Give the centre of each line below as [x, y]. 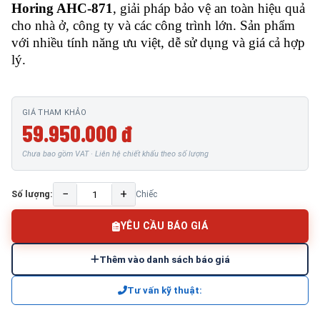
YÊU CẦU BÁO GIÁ [164, 226]
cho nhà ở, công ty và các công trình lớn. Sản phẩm [153, 25]
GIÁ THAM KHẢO [54, 112]
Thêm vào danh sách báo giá [164, 259]
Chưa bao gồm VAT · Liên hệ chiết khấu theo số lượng [115, 154]
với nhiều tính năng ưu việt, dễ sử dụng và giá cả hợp [158, 42]
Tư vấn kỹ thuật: [165, 290]
